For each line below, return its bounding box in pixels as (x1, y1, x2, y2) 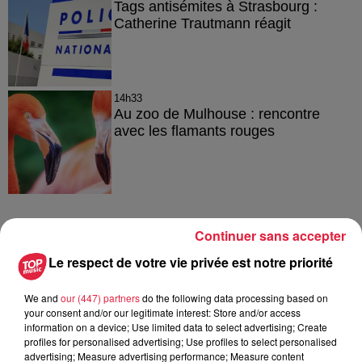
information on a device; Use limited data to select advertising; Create (24, 320, 327, 334)
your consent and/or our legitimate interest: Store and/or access (24, 305, 301, 319)
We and (24, 291, 61, 305)
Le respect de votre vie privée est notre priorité (48, 253, 333, 271)
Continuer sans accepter (195, 226, 346, 245)
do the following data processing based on (140, 291, 328, 305)
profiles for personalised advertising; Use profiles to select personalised (24, 335, 337, 348)
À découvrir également (8, 238, 217, 261)
